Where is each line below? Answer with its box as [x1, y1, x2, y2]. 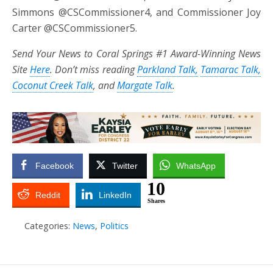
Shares [147, 197, 165, 204]
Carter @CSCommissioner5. [12, 21, 137, 35]
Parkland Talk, [136, 62, 198, 76]
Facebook [35, 160, 74, 171]
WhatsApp [176, 160, 216, 171]
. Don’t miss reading [50, 62, 137, 76]
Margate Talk [117, 78, 172, 92]
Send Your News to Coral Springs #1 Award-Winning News [12, 46, 261, 60]
